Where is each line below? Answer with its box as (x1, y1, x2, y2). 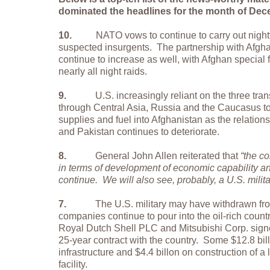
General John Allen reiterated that (95, 150, 240, 161)
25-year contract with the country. (58, 234, 198, 245)
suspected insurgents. (58, 42, 152, 52)
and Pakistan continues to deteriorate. (58, 126, 219, 137)
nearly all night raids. (58, 66, 147, 77)
